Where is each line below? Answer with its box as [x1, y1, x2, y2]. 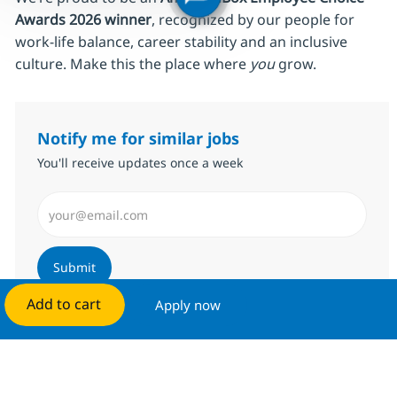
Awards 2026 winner [14, 10, 152, 30]
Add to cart [26, 294, 101, 314]
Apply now [155, 296, 221, 314]
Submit [52, 259, 96, 276]
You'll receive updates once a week [36, 154, 243, 172]
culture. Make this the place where [14, 54, 250, 74]
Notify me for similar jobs [36, 128, 239, 150]
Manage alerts [36, 306, 134, 326]
